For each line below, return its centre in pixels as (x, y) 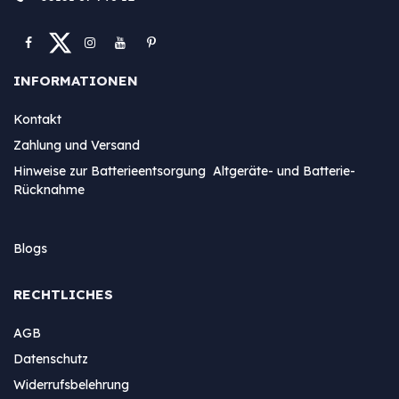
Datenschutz (51, 358)
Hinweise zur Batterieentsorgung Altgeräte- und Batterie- (184, 171)
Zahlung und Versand (77, 145)
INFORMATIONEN (76, 80)
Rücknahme (49, 189)
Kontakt (37, 119)
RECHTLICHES (63, 294)
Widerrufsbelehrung (73, 384)
